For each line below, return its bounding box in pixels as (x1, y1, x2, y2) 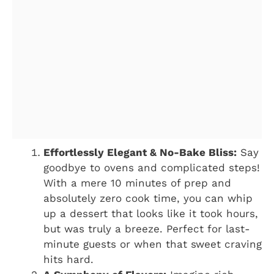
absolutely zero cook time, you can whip (43, 191, 253, 204)
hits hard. (43, 253, 94, 265)
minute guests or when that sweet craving (43, 237, 262, 250)
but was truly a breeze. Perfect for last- (43, 222, 250, 235)
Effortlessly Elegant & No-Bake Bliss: (43, 146, 237, 158)
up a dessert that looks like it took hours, (43, 207, 258, 220)
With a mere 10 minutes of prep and (43, 176, 231, 189)
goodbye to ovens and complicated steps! (43, 161, 260, 174)
